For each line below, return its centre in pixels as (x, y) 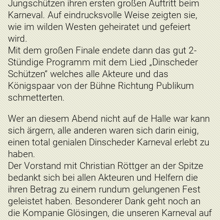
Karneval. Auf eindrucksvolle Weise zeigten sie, (103, 15)
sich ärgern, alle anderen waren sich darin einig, (103, 131)
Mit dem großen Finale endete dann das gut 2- (102, 50)
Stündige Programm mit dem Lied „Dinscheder (103, 62)
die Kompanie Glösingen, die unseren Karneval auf (110, 213)
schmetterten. (36, 97)
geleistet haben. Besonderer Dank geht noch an (104, 201)
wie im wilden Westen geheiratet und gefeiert (99, 27)
